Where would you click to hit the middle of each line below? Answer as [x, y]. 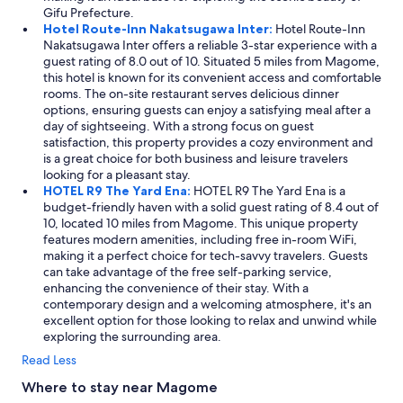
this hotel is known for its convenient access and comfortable [212, 77]
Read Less [49, 360]
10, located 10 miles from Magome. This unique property [201, 223]
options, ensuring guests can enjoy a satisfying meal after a [207, 110]
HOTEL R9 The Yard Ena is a [269, 191]
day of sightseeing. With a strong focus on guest [179, 126]
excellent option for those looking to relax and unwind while [210, 320]
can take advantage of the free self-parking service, [188, 272]
